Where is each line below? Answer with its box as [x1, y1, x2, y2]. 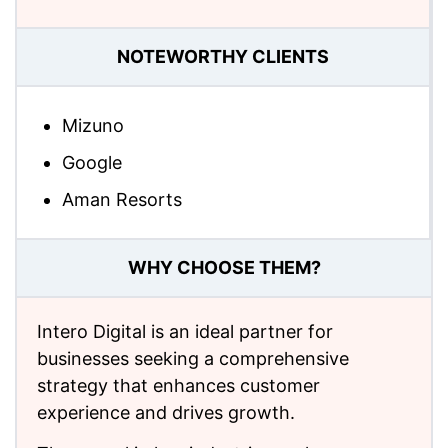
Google [62, 151, 122, 173]
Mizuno [62, 114, 124, 136]
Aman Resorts [62, 188, 182, 210]
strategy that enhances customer [37, 374, 320, 396]
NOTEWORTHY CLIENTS [117, 46, 329, 68]
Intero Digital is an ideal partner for [37, 320, 333, 342]
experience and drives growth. [37, 401, 295, 423]
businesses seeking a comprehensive [37, 347, 349, 369]
